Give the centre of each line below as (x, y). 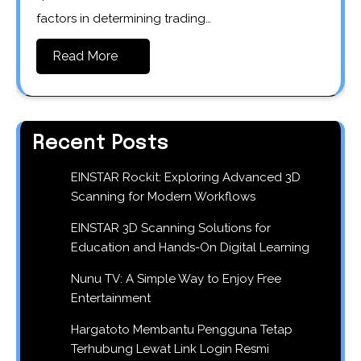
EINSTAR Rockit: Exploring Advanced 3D (186, 177)
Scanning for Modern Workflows (163, 196)
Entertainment (111, 298)
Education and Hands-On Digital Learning (190, 247)
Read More (85, 56)
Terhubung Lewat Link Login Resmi (170, 349)
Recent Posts (101, 143)
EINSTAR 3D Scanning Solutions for (171, 228)
